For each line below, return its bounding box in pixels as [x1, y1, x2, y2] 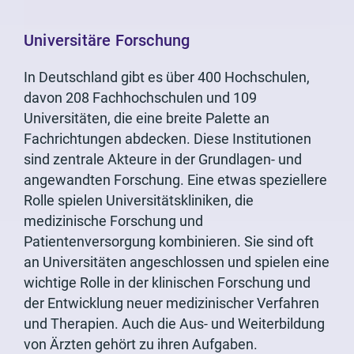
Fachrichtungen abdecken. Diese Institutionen [24, 130, 311, 148]
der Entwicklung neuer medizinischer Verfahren [24, 295, 319, 312]
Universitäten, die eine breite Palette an [24, 110, 269, 127]
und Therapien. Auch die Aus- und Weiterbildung [24, 315, 325, 333]
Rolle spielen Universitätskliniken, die [24, 192, 254, 209]
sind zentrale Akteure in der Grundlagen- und [24, 151, 302, 168]
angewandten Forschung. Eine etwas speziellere [24, 171, 327, 189]
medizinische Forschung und [24, 213, 203, 230]
